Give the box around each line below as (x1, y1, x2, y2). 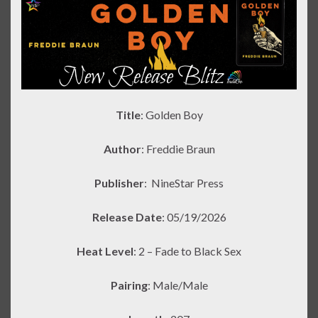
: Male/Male (147, 278, 208, 292)
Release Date (92, 209, 162, 224)
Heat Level (77, 243, 133, 258)
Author (103, 141, 141, 155)
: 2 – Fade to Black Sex (133, 243, 241, 258)
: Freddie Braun (141, 141, 215, 155)
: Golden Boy (140, 107, 203, 121)
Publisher (94, 175, 144, 190)
